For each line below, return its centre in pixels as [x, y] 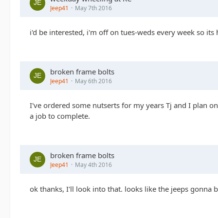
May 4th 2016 [93, 165]
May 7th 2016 [93, 8]
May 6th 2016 [93, 81]
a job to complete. [60, 116]
